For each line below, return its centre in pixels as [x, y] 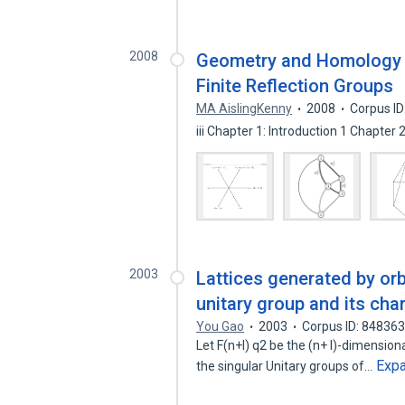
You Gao [221, 326]
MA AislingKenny [245, 108]
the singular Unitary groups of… [286, 366]
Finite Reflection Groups [295, 86]
